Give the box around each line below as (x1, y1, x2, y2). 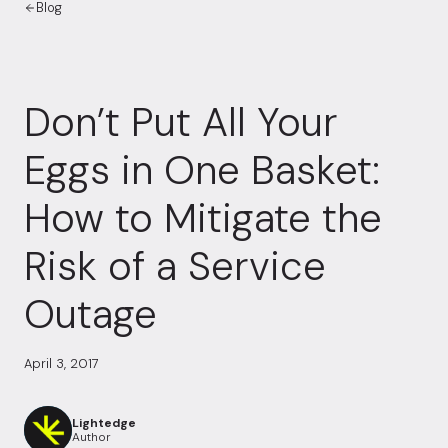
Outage (24, 288, 157, 341)
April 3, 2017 (24, 355, 99, 373)
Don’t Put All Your (24, 96, 338, 149)
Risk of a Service (24, 240, 326, 293)
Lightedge (72, 414, 136, 431)
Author (72, 428, 111, 445)
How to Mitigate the (24, 192, 382, 245)
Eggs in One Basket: (24, 144, 380, 197)
